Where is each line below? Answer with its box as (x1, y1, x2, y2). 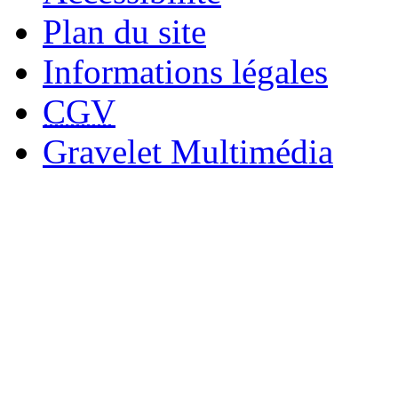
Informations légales (43, 52, 328, 91)
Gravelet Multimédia (43, 131, 333, 171)
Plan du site (43, 12, 206, 51)
